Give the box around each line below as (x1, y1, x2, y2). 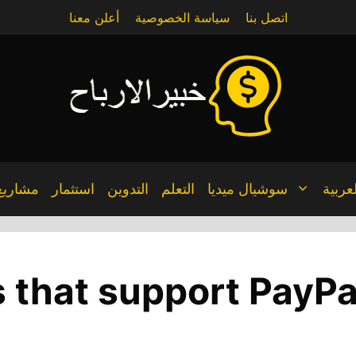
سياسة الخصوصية (134, 10, 230, 25)
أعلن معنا (68, 10, 119, 25)
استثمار (51, 180, 95, 197)
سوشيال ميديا (207, 180, 288, 197)
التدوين (106, 180, 149, 197)
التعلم (161, 180, 195, 197)
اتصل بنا (245, 10, 288, 25)
